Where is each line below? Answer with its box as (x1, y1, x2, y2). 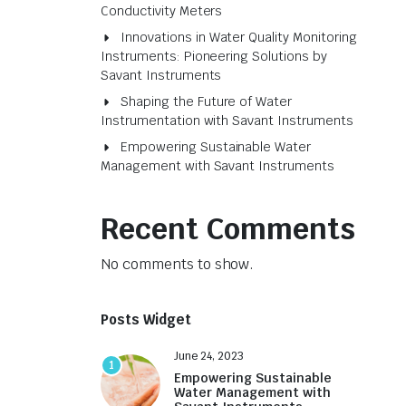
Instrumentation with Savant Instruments (101, 112, 353, 129)
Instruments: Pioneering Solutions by (101, 48, 327, 64)
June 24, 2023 (174, 349, 244, 363)
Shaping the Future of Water (121, 93, 293, 110)
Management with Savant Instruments (101, 158, 334, 174)
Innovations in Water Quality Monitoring (121, 29, 357, 45)
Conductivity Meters (101, 3, 223, 19)
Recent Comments (101, 210, 355, 247)
